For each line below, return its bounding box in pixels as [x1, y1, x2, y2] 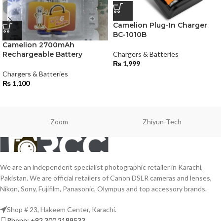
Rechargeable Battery [2, 50, 82, 59]
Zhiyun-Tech [143, 117, 182, 126]
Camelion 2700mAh [2, 40, 74, 49]
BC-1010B [113, 30, 147, 39]
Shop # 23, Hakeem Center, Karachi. [7, 205, 116, 214]
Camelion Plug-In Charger [113, 21, 207, 30]
